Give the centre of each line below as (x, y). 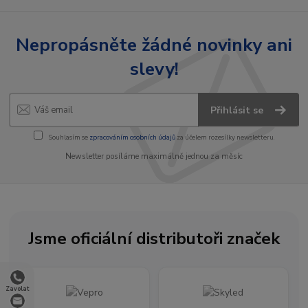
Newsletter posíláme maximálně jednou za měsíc (154, 156)
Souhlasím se (68, 137)
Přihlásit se (239, 111)
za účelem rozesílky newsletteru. (225, 137)
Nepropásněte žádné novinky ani (154, 44)
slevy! (154, 68)
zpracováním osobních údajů (132, 137)
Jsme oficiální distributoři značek (154, 238)
